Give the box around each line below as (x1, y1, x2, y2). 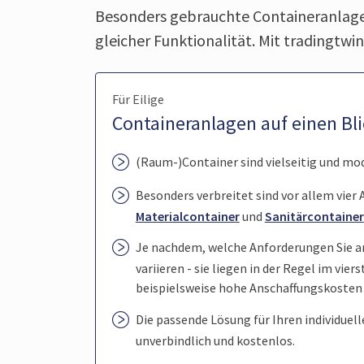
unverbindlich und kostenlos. (135, 331, 295, 349)
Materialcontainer (135, 207, 240, 224)
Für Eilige (112, 91, 164, 108)
